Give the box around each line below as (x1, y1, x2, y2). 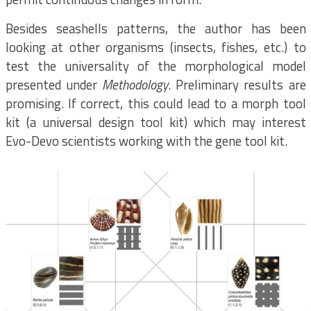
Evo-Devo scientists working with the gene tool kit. (5, 131, 287, 151)
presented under (5, 75, 102, 94)
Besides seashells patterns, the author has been (5, 19, 306, 38)
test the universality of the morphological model (5, 56, 306, 76)
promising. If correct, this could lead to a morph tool (5, 94, 306, 113)
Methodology (101, 75, 168, 94)
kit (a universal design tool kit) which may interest (5, 112, 306, 132)
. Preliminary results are (167, 75, 306, 94)
